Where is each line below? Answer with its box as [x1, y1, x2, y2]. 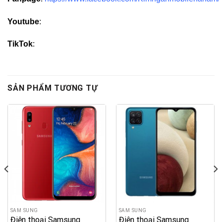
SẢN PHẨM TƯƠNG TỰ [7, 83, 98, 93]
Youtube [7, 17, 39, 26]
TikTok [7, 40, 33, 49]
